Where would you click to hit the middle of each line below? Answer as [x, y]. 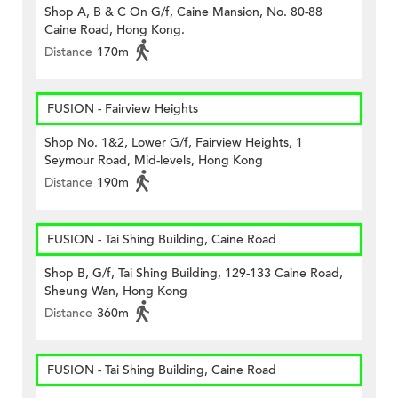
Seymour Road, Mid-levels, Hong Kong [154, 161]
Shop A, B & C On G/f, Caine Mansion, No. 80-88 [183, 12]
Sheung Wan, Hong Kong [116, 291]
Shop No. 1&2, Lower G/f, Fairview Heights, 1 [174, 143]
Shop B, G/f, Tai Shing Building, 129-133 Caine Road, [194, 274]
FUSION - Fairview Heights [123, 109]
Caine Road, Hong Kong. [115, 30]
